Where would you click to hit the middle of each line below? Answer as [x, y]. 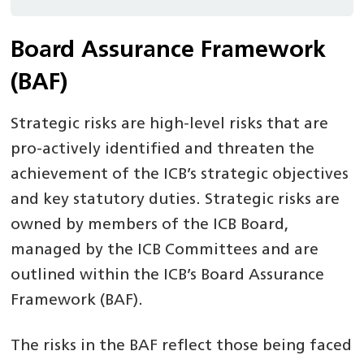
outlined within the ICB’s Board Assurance [168, 275]
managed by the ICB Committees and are [165, 250]
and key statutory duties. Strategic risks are [175, 200]
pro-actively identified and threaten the [163, 149]
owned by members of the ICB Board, [150, 225]
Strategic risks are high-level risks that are [170, 124]
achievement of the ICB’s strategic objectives [180, 175]
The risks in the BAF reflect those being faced [182, 346]
